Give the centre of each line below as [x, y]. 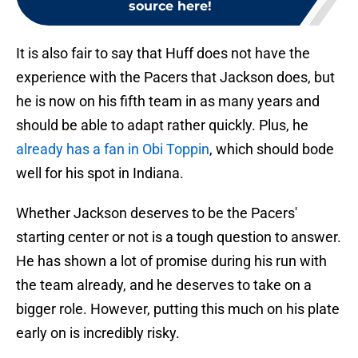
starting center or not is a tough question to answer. [179, 237]
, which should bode [272, 149]
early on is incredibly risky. [98, 333]
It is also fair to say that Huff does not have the [163, 54]
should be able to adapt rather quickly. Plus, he [162, 125]
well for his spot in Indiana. [100, 173]
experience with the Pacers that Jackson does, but [175, 78]
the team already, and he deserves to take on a [164, 285]
